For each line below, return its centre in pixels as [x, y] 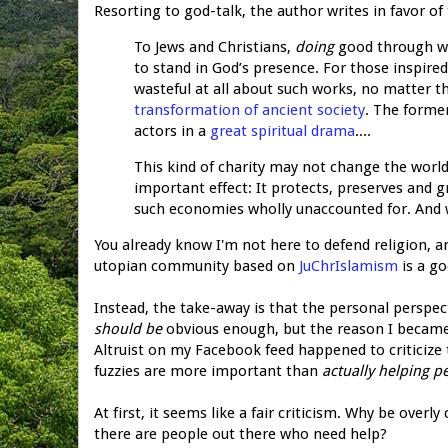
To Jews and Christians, [214, 46]
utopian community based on [196, 265]
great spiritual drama [282, 130]
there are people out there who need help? [240, 433]
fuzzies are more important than [208, 370]
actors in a [172, 130]
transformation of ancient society [249, 109]
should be [128, 328]
